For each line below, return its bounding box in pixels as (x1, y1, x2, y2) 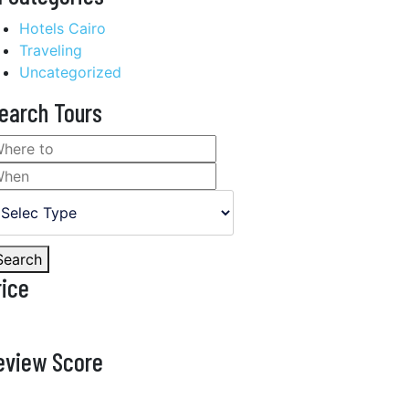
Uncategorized (19, 62, 121, 81)
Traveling (19, 40, 82, 59)
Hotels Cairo (19, 18, 106, 37)
